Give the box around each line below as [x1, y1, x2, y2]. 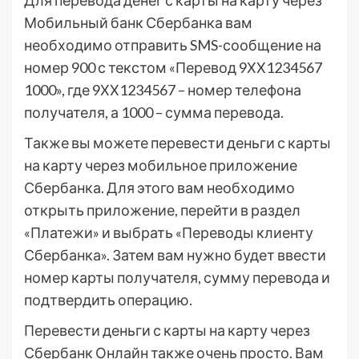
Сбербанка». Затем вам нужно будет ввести [24, 246, 326, 264]
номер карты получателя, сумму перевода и [24, 268, 330, 287]
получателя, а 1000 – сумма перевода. [24, 103, 284, 122]
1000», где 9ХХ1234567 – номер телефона [24, 81, 301, 99]
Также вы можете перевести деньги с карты [24, 134, 331, 152]
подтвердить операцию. [24, 291, 192, 309]
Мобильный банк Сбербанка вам [24, 14, 252, 32]
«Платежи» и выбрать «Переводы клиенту [24, 224, 313, 242]
